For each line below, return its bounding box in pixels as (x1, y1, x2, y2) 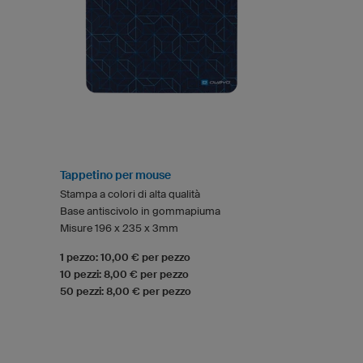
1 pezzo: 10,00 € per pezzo (60, 250, 190, 263)
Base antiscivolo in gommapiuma (60, 204, 220, 217)
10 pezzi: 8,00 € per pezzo (60, 267, 189, 280)
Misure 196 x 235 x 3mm (60, 221, 178, 234)
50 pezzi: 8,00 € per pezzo (60, 284, 191, 297)
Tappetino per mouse (60, 168, 171, 181)
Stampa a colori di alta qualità (60, 187, 200, 200)
